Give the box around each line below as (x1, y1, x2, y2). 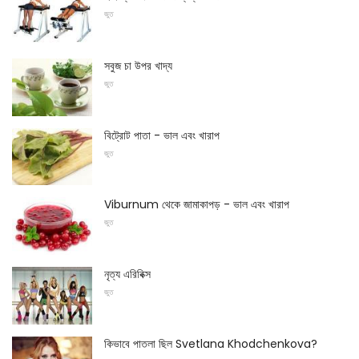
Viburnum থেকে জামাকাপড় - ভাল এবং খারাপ (104, 196, 289, 213)
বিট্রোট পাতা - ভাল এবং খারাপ (104, 127, 220, 143)
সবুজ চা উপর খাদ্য (104, 57, 172, 74)
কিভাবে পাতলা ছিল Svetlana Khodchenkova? (104, 335, 317, 352)
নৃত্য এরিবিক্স (104, 265, 151, 282)
